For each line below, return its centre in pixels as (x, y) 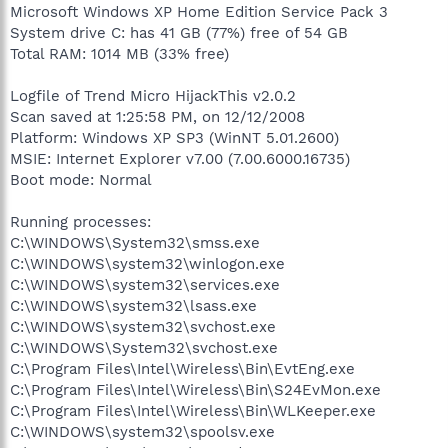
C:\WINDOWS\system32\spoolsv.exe (142, 431)
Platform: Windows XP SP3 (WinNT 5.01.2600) (174, 137)
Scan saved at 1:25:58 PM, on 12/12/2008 (157, 116)
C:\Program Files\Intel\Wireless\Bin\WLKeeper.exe (193, 410)
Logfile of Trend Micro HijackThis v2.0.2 (153, 95)
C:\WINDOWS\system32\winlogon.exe (147, 263)
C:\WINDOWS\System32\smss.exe (135, 242)
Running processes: (80, 221)
